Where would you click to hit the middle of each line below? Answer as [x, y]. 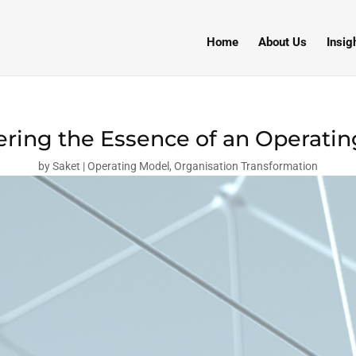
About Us [282, 42]
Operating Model [128, 166]
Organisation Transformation [246, 166]
